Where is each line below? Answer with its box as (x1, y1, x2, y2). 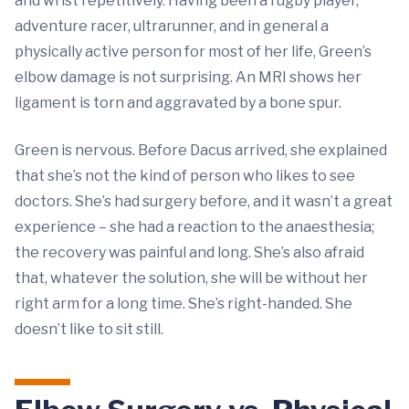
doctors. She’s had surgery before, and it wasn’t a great (15, 193, 393, 210)
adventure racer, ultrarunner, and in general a (15, 17, 329, 35)
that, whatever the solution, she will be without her (15, 269, 368, 287)
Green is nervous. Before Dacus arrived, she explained (15, 142, 387, 159)
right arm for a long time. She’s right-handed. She (15, 295, 352, 312)
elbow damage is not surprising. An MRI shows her (15, 68, 362, 86)
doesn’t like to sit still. (15, 320, 163, 338)
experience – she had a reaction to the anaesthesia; (15, 218, 374, 236)
